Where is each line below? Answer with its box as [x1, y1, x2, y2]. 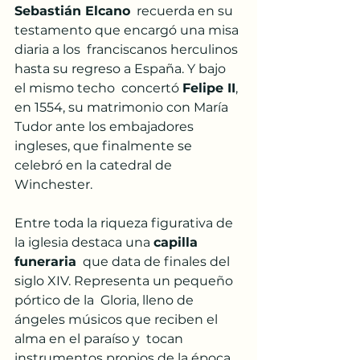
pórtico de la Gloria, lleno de [14, 292, 197, 309]
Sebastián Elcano [14, 3, 130, 19]
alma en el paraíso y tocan [14, 331, 186, 347]
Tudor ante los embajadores [14, 119, 197, 135]
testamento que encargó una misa [14, 22, 242, 39]
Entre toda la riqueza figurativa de [14, 215, 236, 231]
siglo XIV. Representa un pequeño [14, 273, 236, 289]
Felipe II [182, 80, 235, 96]
